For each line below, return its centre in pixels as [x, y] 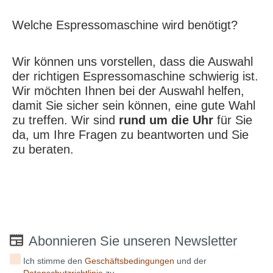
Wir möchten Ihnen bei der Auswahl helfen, [128, 90]
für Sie [233, 120]
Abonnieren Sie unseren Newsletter [133, 241]
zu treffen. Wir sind [66, 120]
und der [191, 261]
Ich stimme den [54, 261]
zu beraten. [43, 149]
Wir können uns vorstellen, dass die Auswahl [133, 61]
